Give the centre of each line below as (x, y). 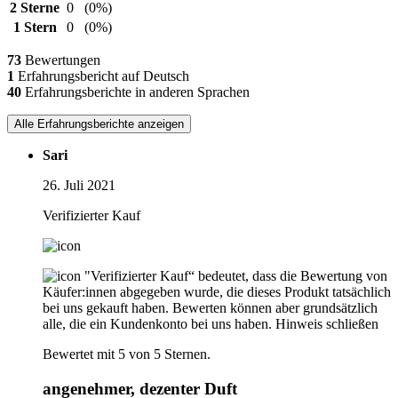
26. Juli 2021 (79, 186)
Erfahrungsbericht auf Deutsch (102, 76)
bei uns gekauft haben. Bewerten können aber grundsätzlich (210, 308)
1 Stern (35, 28)
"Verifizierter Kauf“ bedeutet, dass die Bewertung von (236, 276)
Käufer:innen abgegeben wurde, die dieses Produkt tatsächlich (217, 292)
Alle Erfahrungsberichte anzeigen (99, 124)
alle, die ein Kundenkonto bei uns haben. (157, 324)
